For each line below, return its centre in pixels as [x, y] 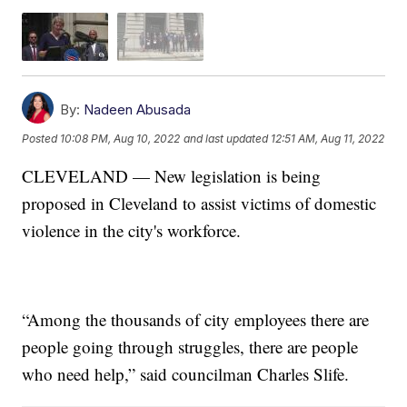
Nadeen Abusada [138, 110]
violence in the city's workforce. [132, 231]
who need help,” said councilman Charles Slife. [186, 374]
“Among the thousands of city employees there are [196, 320]
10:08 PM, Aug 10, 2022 [120, 138]
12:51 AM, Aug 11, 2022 [328, 138]
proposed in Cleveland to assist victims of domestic [199, 203]
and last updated [226, 138]
